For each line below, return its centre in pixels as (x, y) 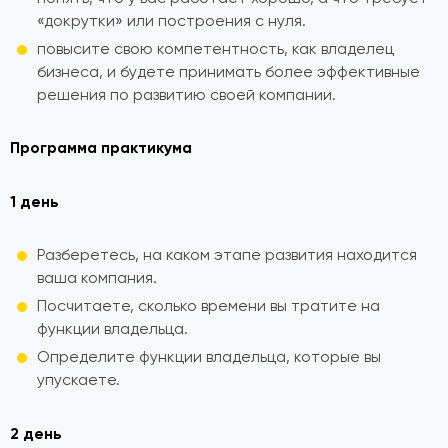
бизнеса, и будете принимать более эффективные (229, 71)
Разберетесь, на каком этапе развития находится (227, 254)
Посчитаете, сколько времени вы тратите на (209, 305)
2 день (36, 433)
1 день (36, 202)
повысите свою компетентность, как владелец (216, 48)
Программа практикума (101, 148)
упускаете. (79, 379)
